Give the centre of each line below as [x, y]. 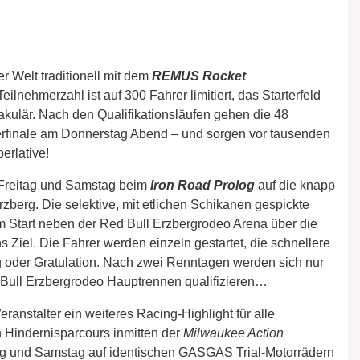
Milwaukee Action [233, 333]
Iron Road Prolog [202, 185]
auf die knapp [297, 185]
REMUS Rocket [199, 76]
